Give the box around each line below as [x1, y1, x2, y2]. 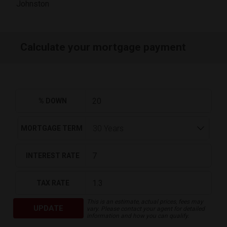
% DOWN [39, 97, 67, 105]
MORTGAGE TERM [20, 124, 83, 132]
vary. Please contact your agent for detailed [86, 205, 205, 212]
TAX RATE [36, 179, 69, 187]
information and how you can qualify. [86, 212, 189, 219]
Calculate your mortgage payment [20, 41, 186, 53]
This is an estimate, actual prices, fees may [86, 198, 203, 205]
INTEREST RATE [26, 152, 80, 160]
